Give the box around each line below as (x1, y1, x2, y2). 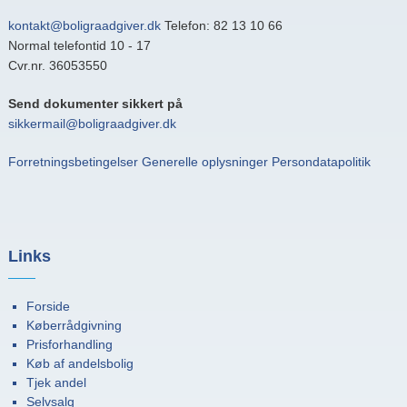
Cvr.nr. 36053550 (7, 57, 107, 73)
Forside (25, 298, 70, 313)
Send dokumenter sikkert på (7, 95, 183, 111)
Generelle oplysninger (141, 154, 268, 169)
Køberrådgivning (25, 317, 122, 333)
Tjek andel (25, 374, 86, 390)
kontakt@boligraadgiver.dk (7, 17, 161, 33)
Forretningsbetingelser (7, 154, 138, 169)
